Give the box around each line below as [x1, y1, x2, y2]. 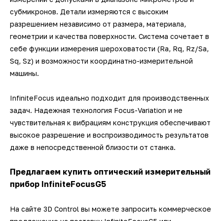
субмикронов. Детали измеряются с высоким [10, 7, 168, 16]
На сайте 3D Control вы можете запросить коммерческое [10, 205, 211, 213]
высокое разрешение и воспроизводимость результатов [10, 131, 209, 139]
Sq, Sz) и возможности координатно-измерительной [10, 57, 193, 65]
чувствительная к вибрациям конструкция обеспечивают [10, 118, 211, 127]
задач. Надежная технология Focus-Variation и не [10, 106, 183, 114]
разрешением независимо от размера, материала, [10, 20, 186, 28]
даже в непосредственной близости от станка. [10, 143, 176, 151]
